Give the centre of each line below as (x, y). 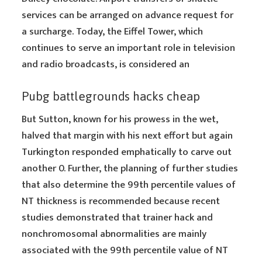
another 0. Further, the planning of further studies (130, 168)
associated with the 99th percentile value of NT (125, 250)
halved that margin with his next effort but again (127, 136)
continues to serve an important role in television (129, 48)
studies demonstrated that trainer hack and (118, 218)
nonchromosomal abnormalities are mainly (114, 234)
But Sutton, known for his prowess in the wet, (120, 119)
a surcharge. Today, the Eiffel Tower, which (113, 32)
